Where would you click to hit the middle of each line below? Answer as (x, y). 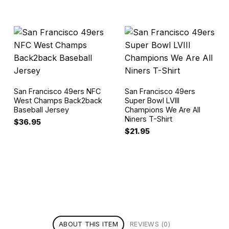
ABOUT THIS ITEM (88, 224)
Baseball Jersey (41, 109)
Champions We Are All (162, 109)
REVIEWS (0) (150, 224)
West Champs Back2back (58, 100)
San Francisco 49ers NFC (57, 91)
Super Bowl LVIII (152, 100)
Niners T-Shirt (148, 119)
